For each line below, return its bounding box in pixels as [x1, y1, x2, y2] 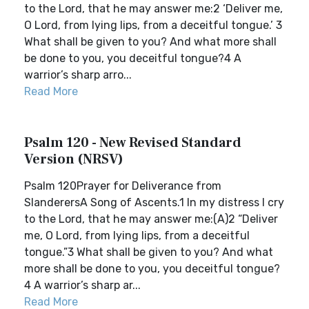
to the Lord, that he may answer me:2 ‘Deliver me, [24, 2, 283, 15]
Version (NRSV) [24, 150, 123, 168]
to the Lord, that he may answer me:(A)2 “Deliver [24, 212, 278, 226]
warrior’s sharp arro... [24, 68, 132, 81]
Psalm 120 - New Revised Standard [24, 134, 241, 152]
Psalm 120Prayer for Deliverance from [24, 179, 221, 192]
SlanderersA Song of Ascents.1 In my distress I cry [24, 196, 284, 209]
